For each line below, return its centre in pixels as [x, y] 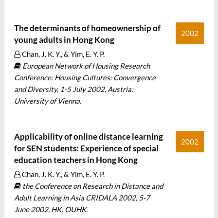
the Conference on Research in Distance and [92, 186]
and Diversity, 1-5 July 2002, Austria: [73, 89]
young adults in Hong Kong [64, 40]
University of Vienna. [47, 101]
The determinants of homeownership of [87, 28]
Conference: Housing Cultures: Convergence [85, 77]
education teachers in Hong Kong [76, 160]
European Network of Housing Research [85, 66]
